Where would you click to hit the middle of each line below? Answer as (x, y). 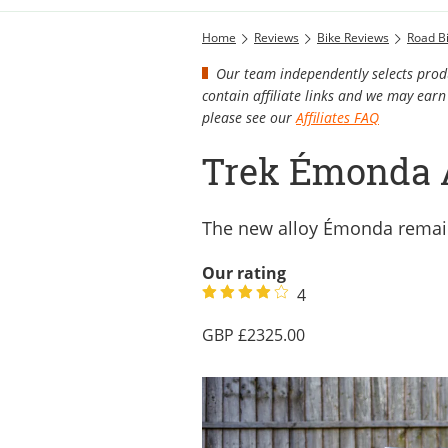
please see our (249, 117)
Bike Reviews (353, 37)
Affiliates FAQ (337, 117)
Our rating (244, 272)
